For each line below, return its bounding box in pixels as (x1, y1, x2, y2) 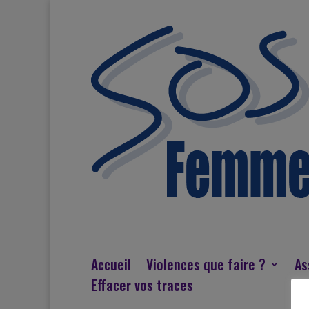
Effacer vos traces (91, 275, 193, 296)
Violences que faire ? (146, 254, 266, 275)
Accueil (91, 254, 131, 275)
